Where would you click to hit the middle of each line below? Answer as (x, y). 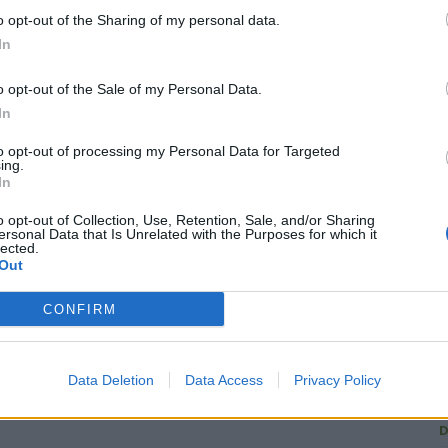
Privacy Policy (337, 380)
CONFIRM (79, 309)
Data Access (223, 380)
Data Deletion (110, 380)
